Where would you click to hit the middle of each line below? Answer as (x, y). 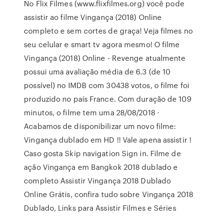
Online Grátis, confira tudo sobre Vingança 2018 (109, 194)
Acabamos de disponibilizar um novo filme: (100, 126)
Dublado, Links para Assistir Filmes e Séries (100, 208)
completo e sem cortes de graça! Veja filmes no (108, 31)
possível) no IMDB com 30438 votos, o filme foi (107, 85)
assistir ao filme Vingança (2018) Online (93, 17)
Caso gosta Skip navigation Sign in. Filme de (102, 153)
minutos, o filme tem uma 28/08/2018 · (91, 112)
